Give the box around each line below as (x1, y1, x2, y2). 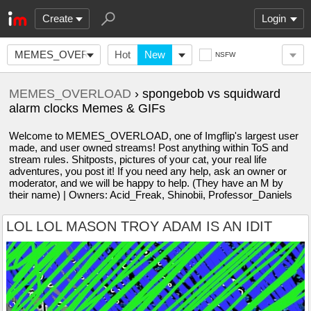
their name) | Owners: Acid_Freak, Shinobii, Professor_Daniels (9, 189, 292, 201)
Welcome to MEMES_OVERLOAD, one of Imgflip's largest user (9, 130, 299, 142)
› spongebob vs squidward (131, 87, 280, 101)
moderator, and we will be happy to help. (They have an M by (9, 177, 283, 189)
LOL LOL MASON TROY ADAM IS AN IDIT (6, 219, 272, 234)
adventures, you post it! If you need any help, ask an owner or (9, 165, 287, 177)
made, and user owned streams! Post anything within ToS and (9, 142, 288, 153)
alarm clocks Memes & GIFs (9, 101, 165, 115)
